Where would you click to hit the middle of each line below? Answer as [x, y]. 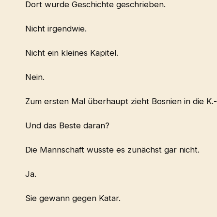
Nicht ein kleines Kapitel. [72, 53]
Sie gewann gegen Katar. [73, 198]
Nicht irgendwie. [56, 29]
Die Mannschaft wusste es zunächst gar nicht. [112, 150]
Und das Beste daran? [67, 126]
